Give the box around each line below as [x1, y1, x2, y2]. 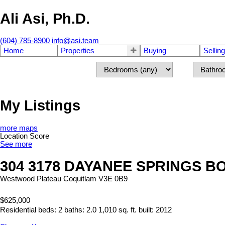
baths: [64, 205, 86, 214]
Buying [144, 47, 166, 55]
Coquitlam [63, 175, 96, 183]
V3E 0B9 [98, 175, 128, 183]
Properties [60, 47, 94, 55]
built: [139, 205, 156, 214]
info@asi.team [52, 37, 99, 45]
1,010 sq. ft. [98, 205, 137, 214]
